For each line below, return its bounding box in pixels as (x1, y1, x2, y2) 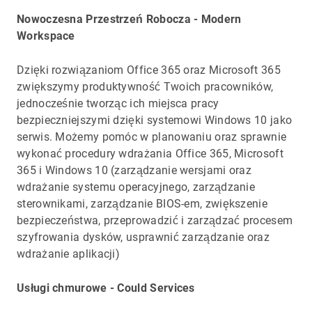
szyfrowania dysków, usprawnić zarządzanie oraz (17, 231, 270, 244)
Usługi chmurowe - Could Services (17, 281, 195, 295)
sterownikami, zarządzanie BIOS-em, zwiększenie (17, 197, 267, 211)
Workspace (17, 29, 75, 43)
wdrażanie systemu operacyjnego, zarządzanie (17, 180, 256, 194)
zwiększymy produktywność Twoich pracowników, (17, 80, 274, 94)
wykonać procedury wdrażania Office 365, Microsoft (17, 147, 283, 161)
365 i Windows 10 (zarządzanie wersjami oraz (17, 164, 252, 178)
